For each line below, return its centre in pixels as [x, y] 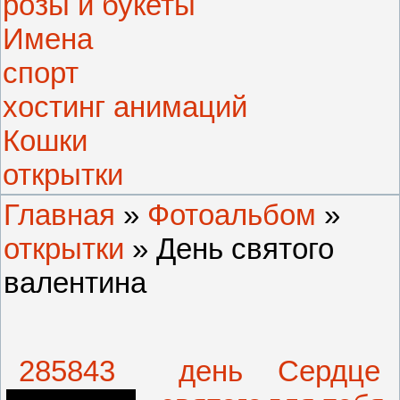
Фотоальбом [232, 214]
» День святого [229, 248]
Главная [59, 214]
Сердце [329, 371]
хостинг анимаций [125, 106]
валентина [75, 282]
